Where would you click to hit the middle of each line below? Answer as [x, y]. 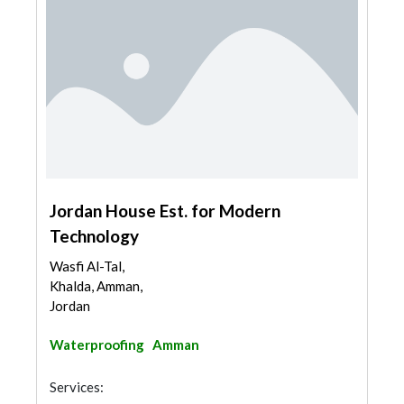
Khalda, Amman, [96, 286]
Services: [77, 387]
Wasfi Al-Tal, [87, 266]
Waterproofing [97, 344]
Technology [94, 236]
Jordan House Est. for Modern [165, 211]
